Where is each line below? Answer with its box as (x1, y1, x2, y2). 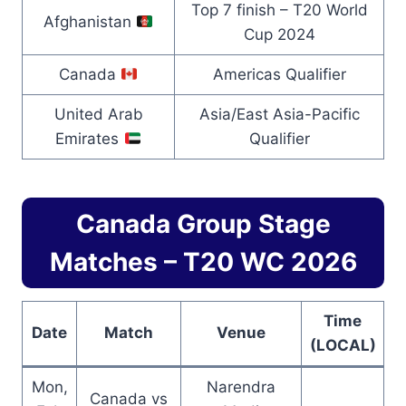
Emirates (55, 130, 124, 149)
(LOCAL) (309, 336, 376, 355)
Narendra (207, 378, 275, 397)
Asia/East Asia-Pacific (198, 105, 360, 124)
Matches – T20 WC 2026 (49, 246, 357, 278)
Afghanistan (43, 13, 136, 32)
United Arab (53, 105, 143, 124)
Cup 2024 (243, 25, 315, 44)
